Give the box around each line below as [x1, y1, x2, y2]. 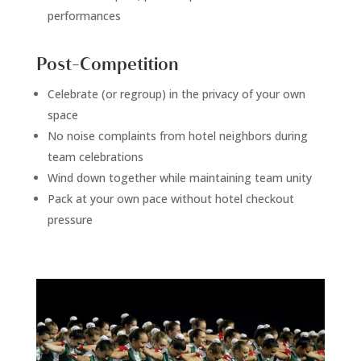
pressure [47, 211, 93, 227]
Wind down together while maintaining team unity [47, 169, 312, 185]
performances [47, 7, 121, 23]
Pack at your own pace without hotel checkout [47, 190, 294, 206]
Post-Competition [35, 53, 179, 75]
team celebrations [47, 148, 143, 164]
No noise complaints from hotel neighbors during [47, 127, 308, 143]
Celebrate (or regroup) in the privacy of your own [47, 85, 305, 102]
